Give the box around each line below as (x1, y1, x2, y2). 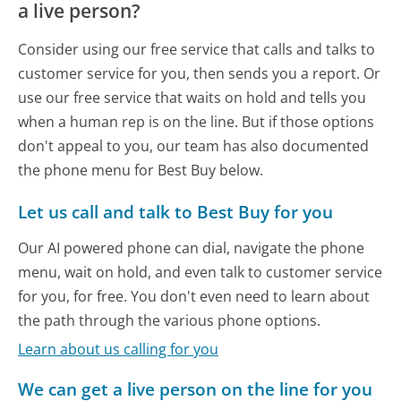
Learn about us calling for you (18, 339, 219, 359)
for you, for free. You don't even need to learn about (18, 286, 371, 306)
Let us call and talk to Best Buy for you (18, 199, 334, 224)
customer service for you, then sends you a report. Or (18, 63, 381, 83)
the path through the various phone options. (18, 310, 321, 330)
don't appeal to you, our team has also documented (18, 135, 370, 156)
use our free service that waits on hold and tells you (18, 87, 367, 107)
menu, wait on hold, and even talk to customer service (18, 261, 383, 282)
